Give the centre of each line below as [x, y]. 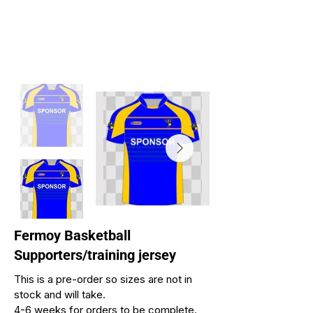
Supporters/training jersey [95, 255]
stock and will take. [60, 295]
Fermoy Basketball [72, 236]
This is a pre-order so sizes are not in [103, 279]
